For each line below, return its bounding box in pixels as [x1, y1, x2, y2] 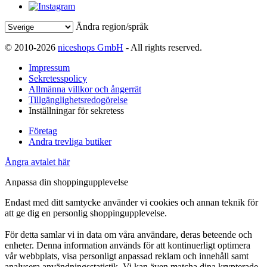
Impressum [29, 63, 70, 73]
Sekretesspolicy [29, 73, 87, 84]
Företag [29, 126, 57, 136]
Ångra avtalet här [5, 157, 70, 167]
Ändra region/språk [76, 21, 148, 32]
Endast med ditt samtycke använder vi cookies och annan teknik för [5, 197, 258, 208]
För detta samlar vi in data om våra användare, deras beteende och [5, 229, 252, 240]
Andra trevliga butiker [29, 136, 111, 147]
